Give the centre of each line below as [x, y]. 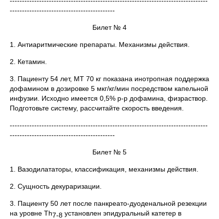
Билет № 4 [109, 27]
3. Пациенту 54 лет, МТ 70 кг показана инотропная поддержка [109, 78]
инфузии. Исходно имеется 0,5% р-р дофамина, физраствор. [109, 98]
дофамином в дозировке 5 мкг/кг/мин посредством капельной [109, 88]
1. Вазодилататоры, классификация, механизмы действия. [104, 169]
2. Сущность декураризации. [56, 186]
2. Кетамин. [28, 61]
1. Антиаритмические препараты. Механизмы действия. [100, 44]
